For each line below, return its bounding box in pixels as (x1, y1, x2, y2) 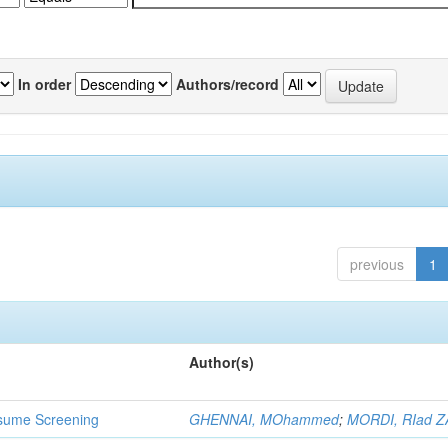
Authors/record (176, 73, 279, 94)
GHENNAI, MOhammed (189, 409, 340, 429)
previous (349, 254, 404, 274)
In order (18, 73, 71, 94)
